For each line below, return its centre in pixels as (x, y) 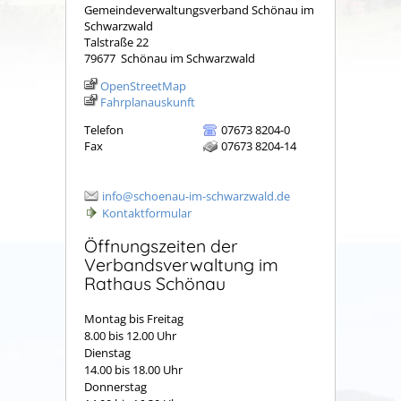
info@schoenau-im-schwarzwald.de (196, 196)
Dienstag (134, 352)
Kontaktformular (147, 213)
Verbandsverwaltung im (181, 265)
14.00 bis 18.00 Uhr (133, 369)
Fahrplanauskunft (148, 102)
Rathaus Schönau (155, 284)
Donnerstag (115, 386)
